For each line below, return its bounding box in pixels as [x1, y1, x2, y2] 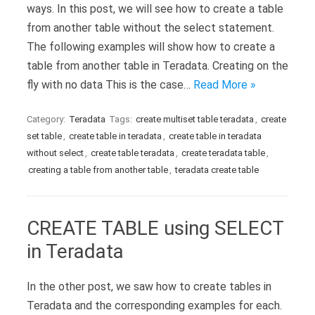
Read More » [193, 78, 256, 91]
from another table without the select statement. [27, 21, 274, 34]
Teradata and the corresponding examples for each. [27, 299, 282, 312]
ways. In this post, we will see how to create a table [27, 2, 283, 15]
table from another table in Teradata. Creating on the [27, 59, 288, 72]
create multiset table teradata [136, 114, 254, 124]
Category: [27, 114, 67, 124]
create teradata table [181, 148, 265, 158]
